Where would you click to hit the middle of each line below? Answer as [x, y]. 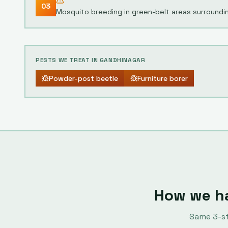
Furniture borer [163, 78]
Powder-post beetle [83, 78]
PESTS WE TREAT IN [68, 60]
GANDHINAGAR [122, 60]
